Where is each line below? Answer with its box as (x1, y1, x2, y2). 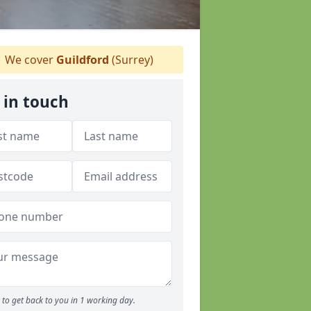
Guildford (56, 52, 109, 67)
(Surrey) (109, 52, 153, 67)
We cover (2, 52, 56, 67)
